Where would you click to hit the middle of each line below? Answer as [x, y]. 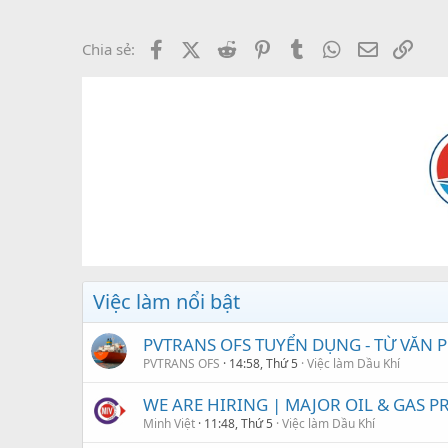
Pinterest [305, 46]
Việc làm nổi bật [166, 301]
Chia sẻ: [108, 48]
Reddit [260, 46]
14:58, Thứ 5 [263, 363]
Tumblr [334, 46]
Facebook [201, 46]
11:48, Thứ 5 [238, 423]
